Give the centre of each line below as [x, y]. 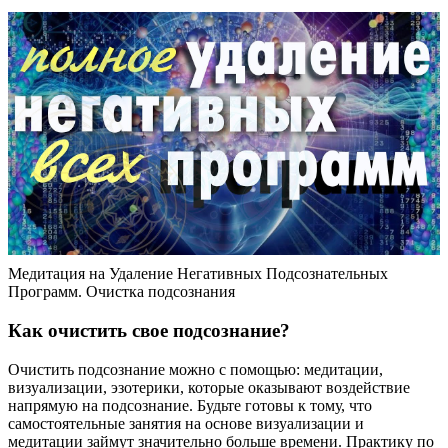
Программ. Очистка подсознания [121, 292]
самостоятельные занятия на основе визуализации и [186, 423]
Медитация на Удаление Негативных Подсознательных [198, 274]
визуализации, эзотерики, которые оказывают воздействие [209, 387]
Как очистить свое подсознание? [149, 330]
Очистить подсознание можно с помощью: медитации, [195, 369]
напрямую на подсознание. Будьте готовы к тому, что [190, 405]
